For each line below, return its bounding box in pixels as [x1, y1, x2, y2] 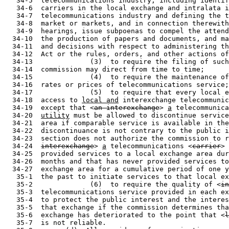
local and [82, 96, 119, 104]
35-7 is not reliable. [4, 219, 106, 226]
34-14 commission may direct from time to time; [4, 65, 204, 73]
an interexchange [94, 104, 159, 111]
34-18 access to [4, 96, 82, 104]
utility [41, 111, 70, 119]
